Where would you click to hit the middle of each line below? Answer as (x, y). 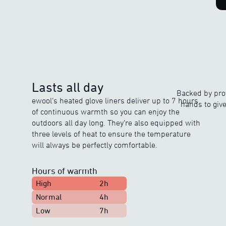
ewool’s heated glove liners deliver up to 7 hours (115, 100)
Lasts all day (68, 87)
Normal (49, 196)
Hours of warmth (65, 170)
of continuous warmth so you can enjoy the (106, 111)
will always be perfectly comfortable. (95, 145)
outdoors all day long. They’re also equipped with (116, 122)
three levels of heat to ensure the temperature (111, 133)
